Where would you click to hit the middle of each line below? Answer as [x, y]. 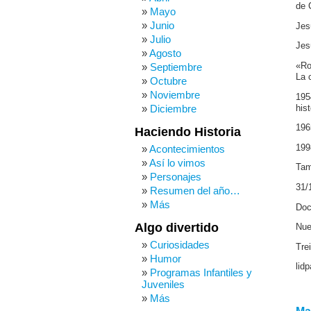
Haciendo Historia [188, 132]
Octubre [168, 81]
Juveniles [163, 284]
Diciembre [173, 109]
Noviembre [175, 95]
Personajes [176, 177]
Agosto [165, 53]
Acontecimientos [187, 149]
